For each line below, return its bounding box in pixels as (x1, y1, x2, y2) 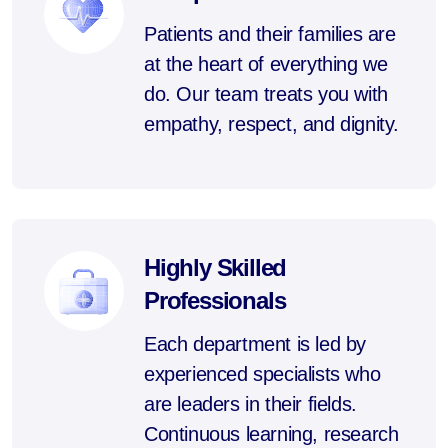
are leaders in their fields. (144, 393, 357, 416)
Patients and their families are (144, 23, 396, 46)
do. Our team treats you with (144, 83, 388, 106)
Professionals (144, 287, 286, 315)
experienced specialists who (144, 363, 381, 386)
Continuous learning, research (144, 423, 399, 446)
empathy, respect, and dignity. (144, 113, 400, 136)
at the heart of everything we (144, 53, 388, 76)
